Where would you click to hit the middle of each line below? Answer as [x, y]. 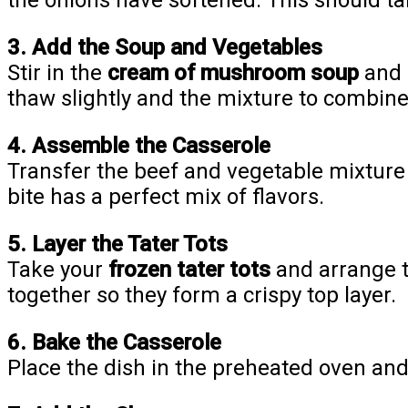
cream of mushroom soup [233, 73]
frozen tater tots [189, 270]
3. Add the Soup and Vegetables [165, 48]
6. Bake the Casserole [114, 343]
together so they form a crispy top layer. [202, 296]
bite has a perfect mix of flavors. [166, 197]
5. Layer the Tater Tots [117, 245]
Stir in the [57, 73]
